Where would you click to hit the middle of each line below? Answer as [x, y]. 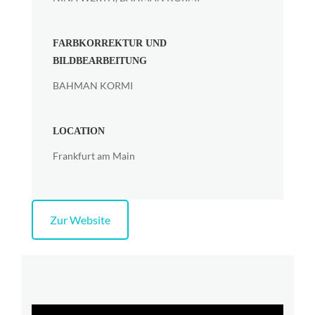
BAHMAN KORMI [93, 85]
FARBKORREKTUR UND [110, 43]
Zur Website [80, 219]
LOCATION [79, 131]
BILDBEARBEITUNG [100, 60]
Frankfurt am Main [94, 155]
